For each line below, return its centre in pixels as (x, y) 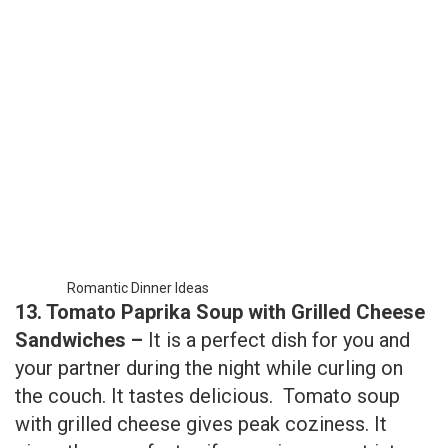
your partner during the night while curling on (209, 263)
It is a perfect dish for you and (279, 235)
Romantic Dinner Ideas (137, 183)
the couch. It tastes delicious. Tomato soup (207, 291)
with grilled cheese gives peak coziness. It (201, 319)
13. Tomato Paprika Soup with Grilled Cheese (220, 207)
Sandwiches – (81, 235)
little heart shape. (90, 375)
